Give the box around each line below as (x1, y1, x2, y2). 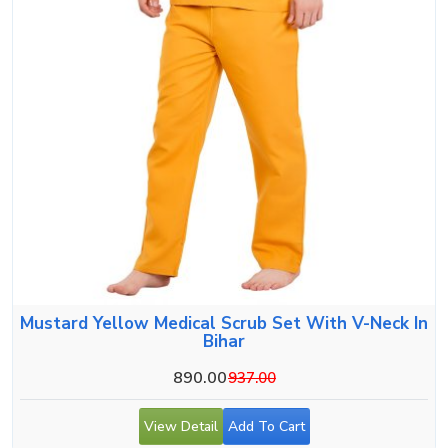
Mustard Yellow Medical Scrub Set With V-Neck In (20, 311, 428, 335)
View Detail (143, 416, 218, 436)
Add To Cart (227, 416, 305, 436)
